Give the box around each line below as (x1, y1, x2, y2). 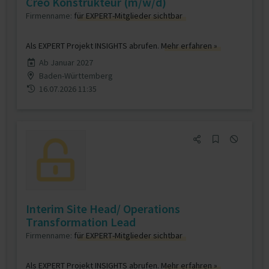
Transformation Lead (26, 214, 136, 229)
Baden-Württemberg (38, 70, 113, 81)
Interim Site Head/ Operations (26, 201, 180, 216)
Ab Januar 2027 (38, 57, 93, 68)
